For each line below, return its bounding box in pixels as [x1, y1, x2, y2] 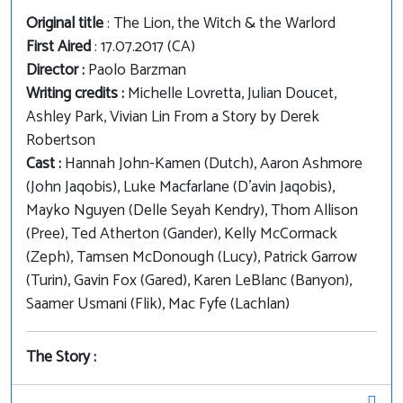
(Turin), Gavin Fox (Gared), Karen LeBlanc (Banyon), [26, 268, 352, 295]
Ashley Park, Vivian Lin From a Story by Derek [26, 104, 319, 131]
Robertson [26, 128, 95, 155]
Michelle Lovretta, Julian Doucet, [128, 81, 336, 108]
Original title [26, 11, 103, 38]
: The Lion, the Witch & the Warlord [103, 11, 336, 38]
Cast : [26, 151, 65, 178]
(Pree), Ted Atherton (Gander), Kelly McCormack [26, 221, 337, 248]
